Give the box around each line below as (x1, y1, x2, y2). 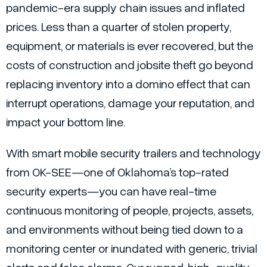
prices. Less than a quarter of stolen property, (6, 19, 231, 34)
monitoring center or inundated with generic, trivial (6, 241, 257, 256)
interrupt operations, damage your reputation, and (6, 95, 254, 110)
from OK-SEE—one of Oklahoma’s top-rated (6, 164, 229, 179)
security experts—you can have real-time (6, 184, 216, 198)
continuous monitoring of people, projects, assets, (6, 203, 253, 218)
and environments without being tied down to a (6, 222, 243, 237)
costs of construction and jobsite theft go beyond (6, 57, 253, 72)
